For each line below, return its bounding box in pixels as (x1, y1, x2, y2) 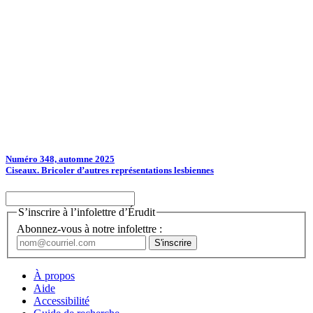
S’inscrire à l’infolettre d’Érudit (18, 206, 155, 219)
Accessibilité (34, 294, 89, 307)
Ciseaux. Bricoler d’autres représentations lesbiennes (6, 165, 214, 176)
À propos (34, 269, 75, 282)
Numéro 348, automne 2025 (6, 154, 115, 165)
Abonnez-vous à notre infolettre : (17, 222, 162, 235)
